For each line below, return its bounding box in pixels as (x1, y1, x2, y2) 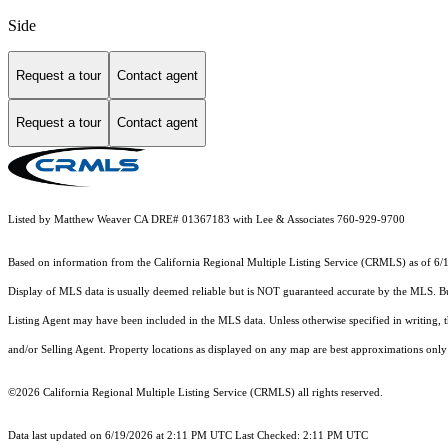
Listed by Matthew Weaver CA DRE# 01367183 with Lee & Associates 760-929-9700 (8, 213, 405, 225)
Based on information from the (8, 256, 154, 268)
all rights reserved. (295, 386, 383, 398)
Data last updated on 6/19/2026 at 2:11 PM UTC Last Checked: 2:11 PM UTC (8, 429, 368, 441)
